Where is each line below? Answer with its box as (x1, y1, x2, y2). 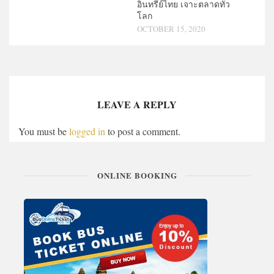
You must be (18, 124, 69, 138)
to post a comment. (105, 124, 180, 138)
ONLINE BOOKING (97, 169, 177, 181)
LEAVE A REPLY (97, 97, 177, 111)
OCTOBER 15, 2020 (137, 23, 206, 34)
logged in (69, 124, 105, 138)
